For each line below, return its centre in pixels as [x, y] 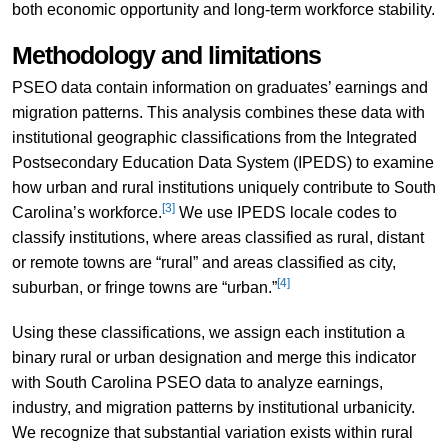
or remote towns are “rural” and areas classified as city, [203, 262]
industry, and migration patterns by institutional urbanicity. [213, 407]
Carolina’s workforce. [86, 212]
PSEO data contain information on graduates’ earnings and [219, 87]
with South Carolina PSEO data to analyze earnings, [197, 382]
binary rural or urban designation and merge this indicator [213, 357]
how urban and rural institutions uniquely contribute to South [223, 187]
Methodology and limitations [166, 55]
